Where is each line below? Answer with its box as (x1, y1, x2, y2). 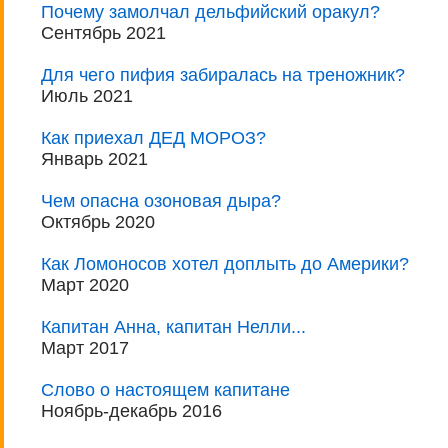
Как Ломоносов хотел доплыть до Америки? (41, 254, 409, 275)
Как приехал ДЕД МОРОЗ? (41, 128, 266, 149)
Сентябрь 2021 (41, 23, 166, 44)
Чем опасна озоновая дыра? (41, 191, 281, 212)
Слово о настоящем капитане (41, 380, 290, 401)
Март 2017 (41, 338, 129, 359)
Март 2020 (41, 275, 129, 296)
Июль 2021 (41, 86, 133, 107)
